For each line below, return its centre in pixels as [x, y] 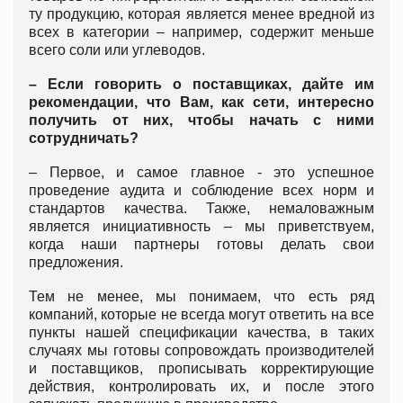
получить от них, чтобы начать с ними [201, 120]
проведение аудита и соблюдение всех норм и [201, 190]
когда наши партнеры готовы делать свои [201, 244]
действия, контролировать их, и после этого [201, 386]
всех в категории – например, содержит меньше [201, 31]
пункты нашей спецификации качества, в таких [201, 332]
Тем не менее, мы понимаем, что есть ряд [201, 296]
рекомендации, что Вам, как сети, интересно [201, 102]
